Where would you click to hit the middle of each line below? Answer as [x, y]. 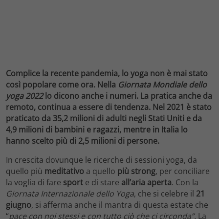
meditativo [64, 171]
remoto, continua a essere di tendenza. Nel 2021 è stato [109, 107]
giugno [19, 205]
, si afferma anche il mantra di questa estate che [120, 205]
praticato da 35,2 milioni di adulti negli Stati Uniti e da [104, 118]
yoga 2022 [24, 96]
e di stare [102, 182]
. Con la [185, 182]
